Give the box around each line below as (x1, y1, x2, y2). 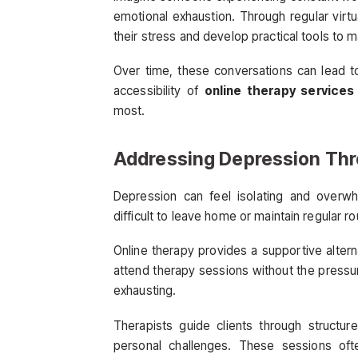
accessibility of (113, 83, 205, 99)
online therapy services (204, 83, 355, 99)
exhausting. (113, 283, 177, 299)
